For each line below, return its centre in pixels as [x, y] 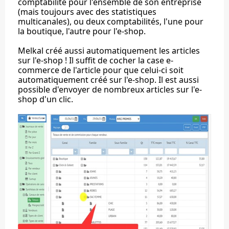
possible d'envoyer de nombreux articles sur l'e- [110, 89]
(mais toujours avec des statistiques [87, 12]
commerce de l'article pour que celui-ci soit [101, 70]
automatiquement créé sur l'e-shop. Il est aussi [108, 80]
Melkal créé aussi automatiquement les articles [109, 51]
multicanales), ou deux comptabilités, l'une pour [111, 21]
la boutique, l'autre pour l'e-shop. [82, 31]
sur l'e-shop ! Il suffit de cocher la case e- [96, 60]
